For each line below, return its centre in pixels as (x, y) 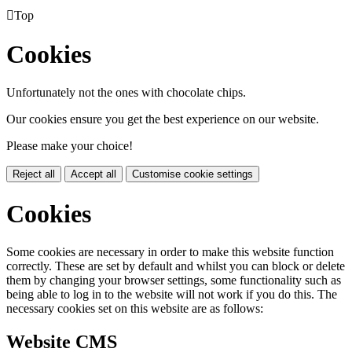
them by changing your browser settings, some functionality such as (174, 280)
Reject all (34, 174)
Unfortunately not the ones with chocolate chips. (126, 93)
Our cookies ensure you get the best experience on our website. (163, 119)
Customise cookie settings (192, 174)
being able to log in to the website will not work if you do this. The (172, 295)
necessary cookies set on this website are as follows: (135, 309)
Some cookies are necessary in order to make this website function (170, 252)
